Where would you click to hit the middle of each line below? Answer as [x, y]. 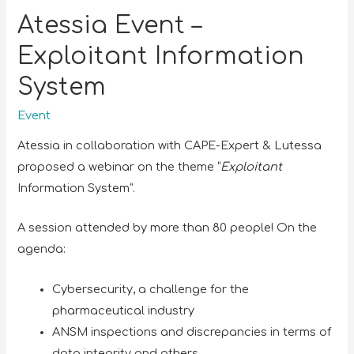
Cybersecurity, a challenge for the [151, 289]
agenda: [42, 249]
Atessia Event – [110, 25]
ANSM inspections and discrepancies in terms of [192, 331]
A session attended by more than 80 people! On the [168, 228]
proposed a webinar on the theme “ [119, 167]
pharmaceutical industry [124, 310]
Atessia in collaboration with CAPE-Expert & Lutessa [170, 146]
